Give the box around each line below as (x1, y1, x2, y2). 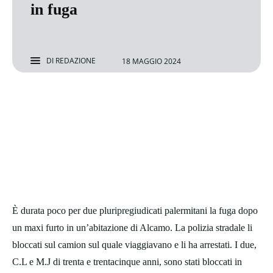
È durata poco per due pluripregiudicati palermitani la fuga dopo (12, 205, 258, 216)
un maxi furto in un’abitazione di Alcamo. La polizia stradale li (12, 222, 252, 233)
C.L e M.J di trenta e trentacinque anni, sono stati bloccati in (12, 257, 242, 268)
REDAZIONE (55, 55, 96, 66)
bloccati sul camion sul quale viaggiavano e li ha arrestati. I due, (12, 239, 257, 250)
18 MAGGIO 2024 (122, 55, 181, 66)
